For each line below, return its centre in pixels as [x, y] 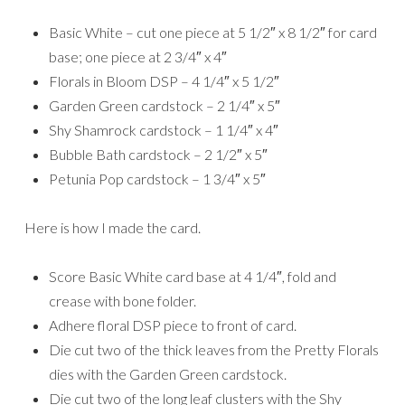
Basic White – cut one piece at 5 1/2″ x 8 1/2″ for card [213, 32]
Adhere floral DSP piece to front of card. [173, 325]
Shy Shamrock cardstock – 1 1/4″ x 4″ [164, 129]
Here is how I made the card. [113, 227]
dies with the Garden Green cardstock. [168, 373]
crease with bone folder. [122, 300]
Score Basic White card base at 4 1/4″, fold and [193, 276]
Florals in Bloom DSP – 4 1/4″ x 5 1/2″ [164, 80]
